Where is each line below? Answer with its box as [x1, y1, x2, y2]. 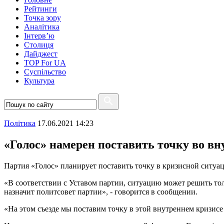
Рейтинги [24, 4, 57, 13]
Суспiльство [24, 67, 66, 76]
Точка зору [24, 13, 61, 22]
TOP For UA [24, 58, 66, 67]
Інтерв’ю [24, 31, 54, 40]
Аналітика [24, 22, 59, 31]
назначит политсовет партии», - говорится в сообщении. [4, 187, 197, 196]
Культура [24, 76, 54, 85]
